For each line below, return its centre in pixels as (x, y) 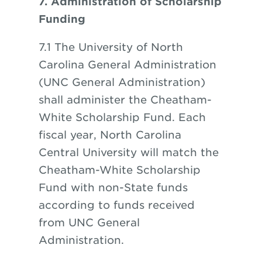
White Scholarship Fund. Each (122, 117)
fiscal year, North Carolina (110, 135)
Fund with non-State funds (113, 187)
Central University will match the (128, 152)
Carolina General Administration (127, 65)
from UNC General (89, 223)
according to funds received (116, 205)
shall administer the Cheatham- (125, 100)
